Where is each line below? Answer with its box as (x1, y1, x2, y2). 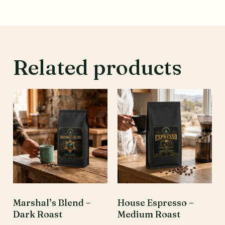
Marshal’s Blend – (13, 196, 90, 208)
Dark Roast (13, 208, 62, 220)
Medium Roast (118, 208, 180, 220)
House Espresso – (118, 196, 193, 208)
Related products (13, 54, 182, 80)
